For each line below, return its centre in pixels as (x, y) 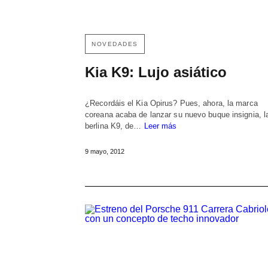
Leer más (160, 126)
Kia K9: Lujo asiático (156, 72)
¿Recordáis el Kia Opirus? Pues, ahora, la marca (171, 103)
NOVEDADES (115, 44)
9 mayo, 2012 (105, 151)
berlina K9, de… (115, 126)
